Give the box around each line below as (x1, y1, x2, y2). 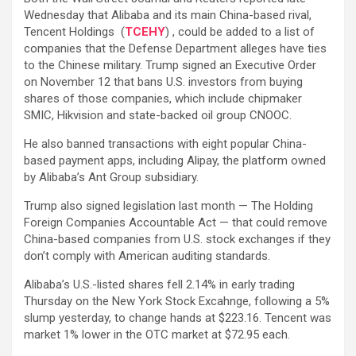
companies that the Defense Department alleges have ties (24, 41, 327, 56)
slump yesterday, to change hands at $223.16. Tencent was (24, 310, 331, 325)
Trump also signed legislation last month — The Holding (24, 198, 313, 213)
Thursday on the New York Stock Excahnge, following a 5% (24, 293, 330, 308)
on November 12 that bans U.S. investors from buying (24, 74, 303, 89)
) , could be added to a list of (165, 24, 315, 39)
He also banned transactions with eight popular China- (24, 136, 307, 151)
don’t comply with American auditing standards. (24, 248, 270, 263)
